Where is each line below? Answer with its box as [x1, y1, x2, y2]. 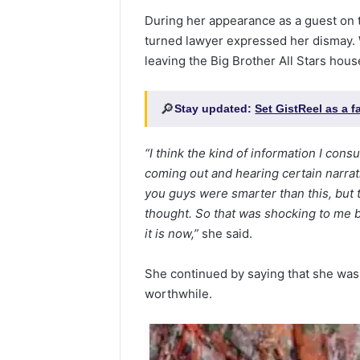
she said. [198, 226, 253, 242]
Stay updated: [174, 102, 256, 116]
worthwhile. [145, 286, 213, 302]
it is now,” [145, 226, 199, 242]
